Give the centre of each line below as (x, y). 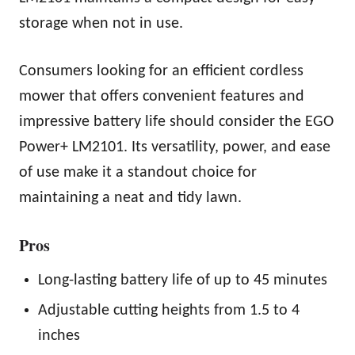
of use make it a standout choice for (138, 172)
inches (59, 336)
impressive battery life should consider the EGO (176, 122)
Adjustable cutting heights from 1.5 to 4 (169, 310)
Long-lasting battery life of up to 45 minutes (183, 280)
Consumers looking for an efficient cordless (161, 71)
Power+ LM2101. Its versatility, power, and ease (175, 147)
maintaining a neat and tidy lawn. (130, 198)
